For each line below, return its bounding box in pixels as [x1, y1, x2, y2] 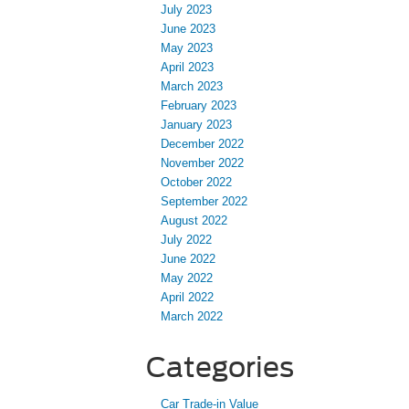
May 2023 [161, 41, 213, 56]
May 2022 [161, 271, 213, 286]
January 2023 [161, 118, 232, 132]
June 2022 [161, 252, 215, 267]
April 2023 [161, 60, 214, 75]
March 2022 [161, 309, 223, 324]
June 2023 [161, 22, 215, 37]
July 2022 [161, 233, 212, 247]
